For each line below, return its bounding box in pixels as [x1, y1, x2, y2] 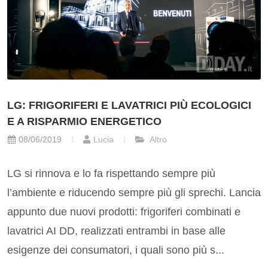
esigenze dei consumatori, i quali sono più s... [7, 244, 224, 257]
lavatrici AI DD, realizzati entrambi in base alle [7, 225, 226, 237]
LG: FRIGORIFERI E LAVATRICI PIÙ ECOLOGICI [7, 99, 251, 112]
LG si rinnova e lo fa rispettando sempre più [7, 167, 215, 180]
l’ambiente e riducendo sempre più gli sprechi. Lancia [7, 187, 261, 199]
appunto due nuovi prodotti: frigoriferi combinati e [7, 206, 240, 218]
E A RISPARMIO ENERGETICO [7, 115, 162, 128]
